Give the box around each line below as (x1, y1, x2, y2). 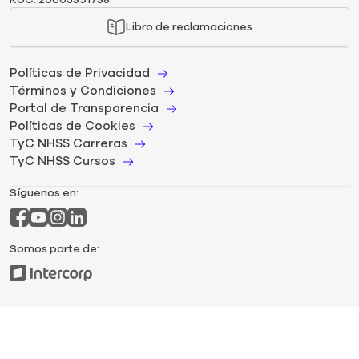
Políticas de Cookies (10, 117, 135, 134)
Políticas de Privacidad (10, 64, 150, 81)
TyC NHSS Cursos (10, 152, 115, 169)
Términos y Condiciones (10, 82, 156, 99)
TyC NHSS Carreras (10, 135, 127, 151)
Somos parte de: (10, 240, 99, 256)
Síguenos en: (10, 184, 79, 200)
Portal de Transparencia (10, 99, 159, 116)
